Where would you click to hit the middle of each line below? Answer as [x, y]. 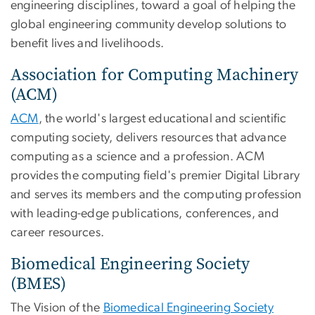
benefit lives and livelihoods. [88, 44]
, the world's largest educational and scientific [162, 119]
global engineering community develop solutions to [149, 25]
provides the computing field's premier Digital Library [155, 176]
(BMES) [38, 284]
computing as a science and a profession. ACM [137, 157]
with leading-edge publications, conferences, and [145, 214]
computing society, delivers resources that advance [149, 138]
